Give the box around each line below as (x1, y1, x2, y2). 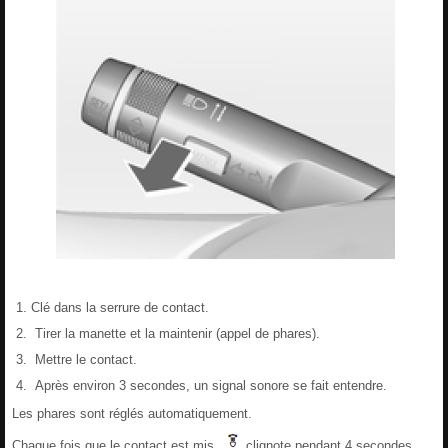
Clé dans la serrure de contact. (31, 299, 209, 315)
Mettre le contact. (31, 351, 137, 367)
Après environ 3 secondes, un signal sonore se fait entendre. (31, 377, 387, 393)
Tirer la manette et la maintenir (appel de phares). (31, 325, 320, 341)
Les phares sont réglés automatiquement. (12, 405, 252, 421)
